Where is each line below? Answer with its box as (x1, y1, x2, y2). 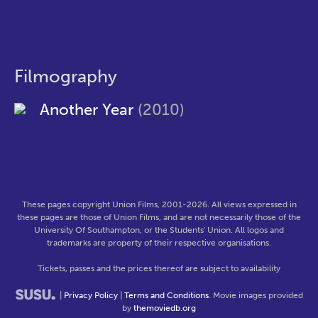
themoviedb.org (133, 303, 196, 313)
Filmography (14, 65, 117, 87)
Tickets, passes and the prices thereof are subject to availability (38, 263, 280, 273)
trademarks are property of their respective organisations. (47, 238, 271, 248)
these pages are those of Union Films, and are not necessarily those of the (17, 212, 301, 222)
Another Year (40, 101, 138, 119)
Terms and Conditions (124, 290, 209, 300)
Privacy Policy (64, 290, 118, 300)
